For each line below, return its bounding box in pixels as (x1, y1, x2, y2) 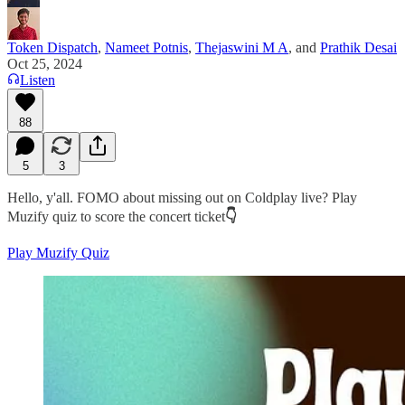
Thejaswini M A (195, 39, 288, 55)
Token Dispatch (7, 39, 98, 55)
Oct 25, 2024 (7, 55, 82, 71)
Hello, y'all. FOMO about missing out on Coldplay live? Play (7, 189, 357, 205)
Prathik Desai (320, 39, 397, 55)
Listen (20, 71, 55, 88)
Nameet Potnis (105, 39, 188, 55)
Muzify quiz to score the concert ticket (7, 208, 225, 224)
